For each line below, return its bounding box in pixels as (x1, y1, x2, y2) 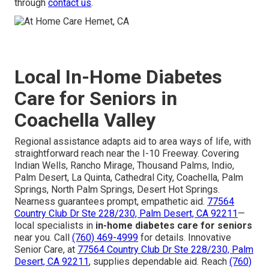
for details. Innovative (138, 231, 231, 243)
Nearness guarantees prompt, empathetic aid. (14, 195, 207, 207)
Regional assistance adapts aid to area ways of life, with (14, 135, 251, 147)
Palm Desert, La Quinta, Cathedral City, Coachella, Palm (14, 171, 243, 183)
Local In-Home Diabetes (14, 65, 222, 88)
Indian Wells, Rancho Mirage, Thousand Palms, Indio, (14, 159, 234, 171)
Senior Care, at (14, 243, 77, 255)
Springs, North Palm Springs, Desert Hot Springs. (14, 183, 220, 195)
